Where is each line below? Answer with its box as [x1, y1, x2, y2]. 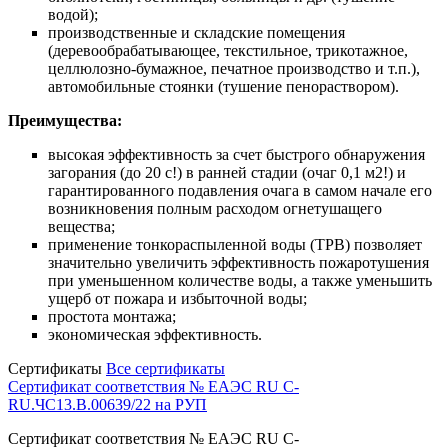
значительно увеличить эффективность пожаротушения [48, 253, 429, 271]
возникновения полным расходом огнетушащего [48, 199, 382, 217]
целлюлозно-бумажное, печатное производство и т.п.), [48, 59, 420, 77]
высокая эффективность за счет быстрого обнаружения [48, 145, 425, 163]
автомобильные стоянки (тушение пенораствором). [48, 77, 399, 95]
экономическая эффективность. [48, 325, 262, 343]
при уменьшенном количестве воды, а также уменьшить [48, 271, 432, 289]
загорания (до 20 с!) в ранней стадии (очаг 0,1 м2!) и [48, 163, 406, 181]
